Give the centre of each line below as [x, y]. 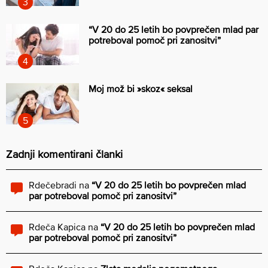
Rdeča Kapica [57, 226]
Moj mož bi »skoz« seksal [141, 88]
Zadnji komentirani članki [64, 154]
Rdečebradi [53, 185]
